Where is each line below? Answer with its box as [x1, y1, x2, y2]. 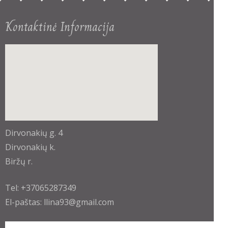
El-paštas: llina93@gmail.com [5, 196, 114, 208]
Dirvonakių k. [5, 141, 55, 153]
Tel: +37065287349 [5, 182, 76, 194]
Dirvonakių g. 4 [5, 127, 63, 139]
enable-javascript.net [78, 126, 158, 138]
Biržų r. [5, 156, 33, 167]
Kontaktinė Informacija [5, 17, 115, 37]
